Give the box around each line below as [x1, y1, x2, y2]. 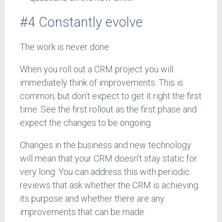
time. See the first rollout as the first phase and [20, 104, 197, 115]
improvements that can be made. [20, 207, 146, 218]
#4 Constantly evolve [20, 14, 143, 30]
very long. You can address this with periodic [20, 166, 190, 177]
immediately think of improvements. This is [20, 77, 183, 88]
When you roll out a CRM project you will [20, 64, 173, 75]
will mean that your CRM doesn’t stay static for [20, 153, 197, 164]
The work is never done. [20, 42, 111, 53]
